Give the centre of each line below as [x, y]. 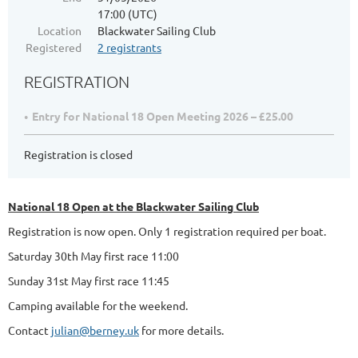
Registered [54, 48]
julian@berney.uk [95, 330]
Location [60, 31]
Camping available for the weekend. [98, 306]
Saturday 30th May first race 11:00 [93, 256]
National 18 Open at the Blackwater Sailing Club [133, 207]
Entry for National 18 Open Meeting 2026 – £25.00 [163, 116]
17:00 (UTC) [127, 14]
